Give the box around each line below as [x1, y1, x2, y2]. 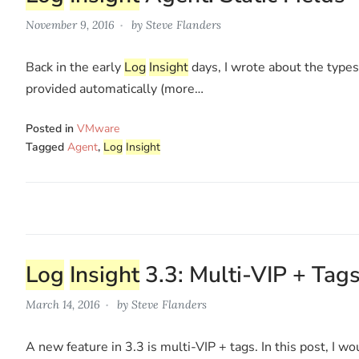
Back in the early [26, 58, 124, 76]
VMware [77, 120, 119, 136]
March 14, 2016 [26, 296, 100, 312]
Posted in [26, 120, 77, 136]
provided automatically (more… [26, 79, 204, 98]
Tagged [26, 139, 67, 155]
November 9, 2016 [26, 17, 115, 32]
